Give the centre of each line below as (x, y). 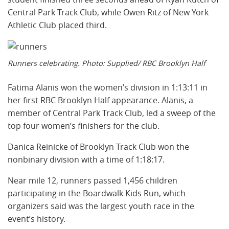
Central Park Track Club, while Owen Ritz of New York (108, 12)
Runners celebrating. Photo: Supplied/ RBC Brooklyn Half (107, 63)
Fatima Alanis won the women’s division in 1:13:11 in (108, 88)
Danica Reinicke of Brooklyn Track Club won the (98, 147)
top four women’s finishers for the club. (84, 126)
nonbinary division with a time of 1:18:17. (86, 160)
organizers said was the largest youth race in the (101, 206)
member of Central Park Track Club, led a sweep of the (112, 113)
